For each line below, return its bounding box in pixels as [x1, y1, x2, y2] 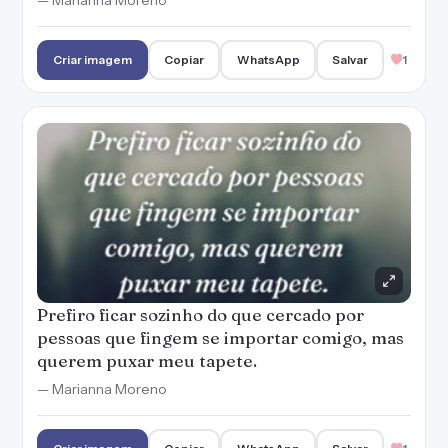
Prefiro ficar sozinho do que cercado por [37, 304, 364, 325]
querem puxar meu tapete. [37, 350, 257, 371]
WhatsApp [236, 52, 300, 67]
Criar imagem [53, 52, 133, 67]
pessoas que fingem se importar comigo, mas [37, 327, 404, 348]
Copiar [164, 52, 205, 67]
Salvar [331, 52, 368, 67]
